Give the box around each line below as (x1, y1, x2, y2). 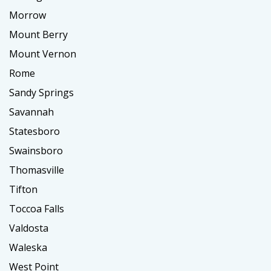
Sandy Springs (9, 85, 74, 99)
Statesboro (9, 124, 60, 138)
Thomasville (9, 163, 64, 177)
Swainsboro (9, 143, 63, 157)
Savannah (9, 105, 54, 119)
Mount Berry (9, 27, 68, 41)
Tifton (9, 182, 38, 196)
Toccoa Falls (9, 201, 64, 215)
